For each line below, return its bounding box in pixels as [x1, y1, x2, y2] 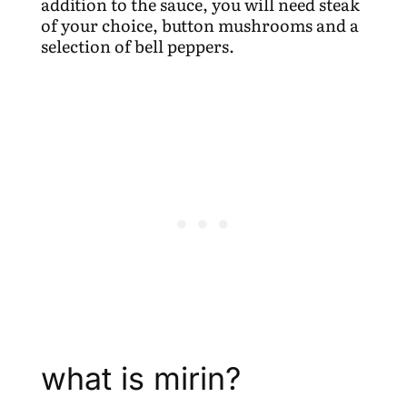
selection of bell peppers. [40, 33, 234, 58]
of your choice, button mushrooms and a [40, 12, 359, 37]
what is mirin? [40, 359, 241, 397]
